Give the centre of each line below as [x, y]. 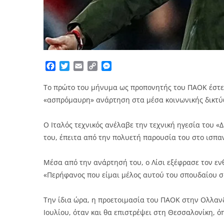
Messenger [132, 66]
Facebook [73, 66]
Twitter [83, 66]
